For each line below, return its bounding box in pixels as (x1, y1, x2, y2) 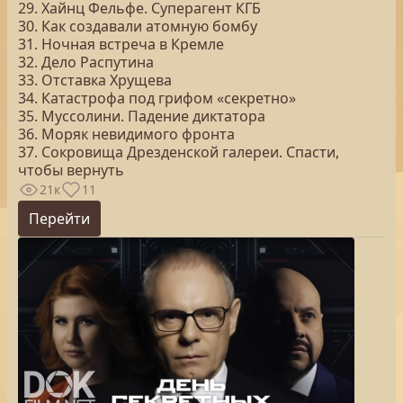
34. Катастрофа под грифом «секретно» (18, 88, 296, 108)
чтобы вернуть (18, 160, 124, 180)
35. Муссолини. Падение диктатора (18, 106, 265, 126)
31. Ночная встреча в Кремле (18, 34, 224, 54)
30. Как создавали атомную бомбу (18, 16, 257, 36)
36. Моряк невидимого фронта (18, 124, 235, 144)
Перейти (29, 209, 90, 228)
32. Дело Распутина (18, 52, 154, 72)
